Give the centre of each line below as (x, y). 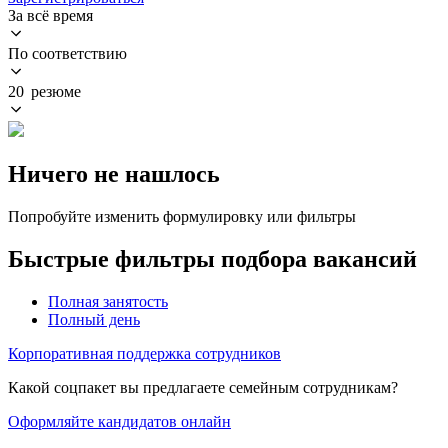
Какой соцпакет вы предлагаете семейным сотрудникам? (203, 387)
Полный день (94, 319)
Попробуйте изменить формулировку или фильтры (182, 216)
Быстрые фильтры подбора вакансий (212, 258)
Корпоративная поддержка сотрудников (144, 353)
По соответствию (67, 53)
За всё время (50, 15)
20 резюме (44, 91)
